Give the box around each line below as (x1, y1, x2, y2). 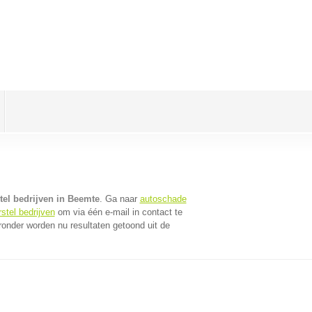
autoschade (139, 194, 187, 204)
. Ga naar (99, 194, 140, 204)
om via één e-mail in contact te (54, 207, 182, 217)
